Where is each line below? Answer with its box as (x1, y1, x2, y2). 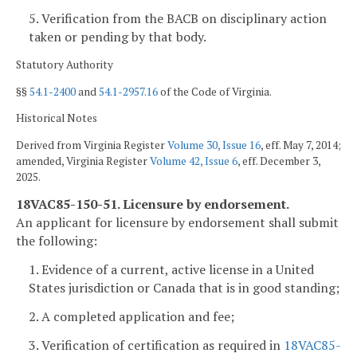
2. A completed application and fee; (29, 308, 234, 326)
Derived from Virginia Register (16, 137, 167, 152)
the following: (16, 232, 97, 250)
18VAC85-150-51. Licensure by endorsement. (16, 195, 289, 214)
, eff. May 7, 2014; (261, 137, 341, 152)
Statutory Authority (16, 57, 113, 73)
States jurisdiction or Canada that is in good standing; (29, 279, 339, 297)
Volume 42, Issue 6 (150, 153, 237, 168)
